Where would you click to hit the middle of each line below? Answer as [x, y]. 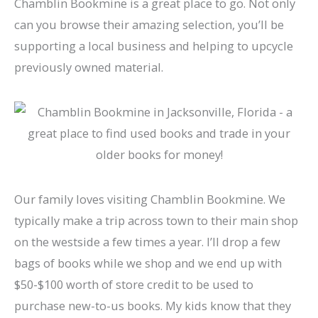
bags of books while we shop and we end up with [148, 263]
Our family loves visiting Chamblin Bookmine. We [150, 199]
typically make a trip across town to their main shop [156, 221]
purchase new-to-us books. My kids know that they [153, 306]
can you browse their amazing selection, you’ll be [149, 25]
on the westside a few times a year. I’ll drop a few [147, 242]
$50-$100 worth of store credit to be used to [134, 285]
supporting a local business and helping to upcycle [154, 46]
